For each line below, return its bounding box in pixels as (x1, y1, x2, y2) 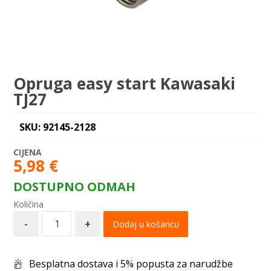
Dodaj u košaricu (113, 218, 180, 230)
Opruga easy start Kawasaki (13, 73, 236, 94)
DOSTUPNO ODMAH (13, 178, 136, 195)
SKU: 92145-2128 (19, 120, 96, 134)
